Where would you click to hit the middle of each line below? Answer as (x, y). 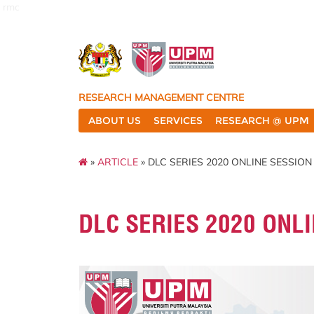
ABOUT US (115, 121)
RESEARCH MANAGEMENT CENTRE (161, 97)
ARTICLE (118, 162)
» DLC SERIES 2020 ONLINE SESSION (225, 162)
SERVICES (178, 121)
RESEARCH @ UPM (262, 121)
